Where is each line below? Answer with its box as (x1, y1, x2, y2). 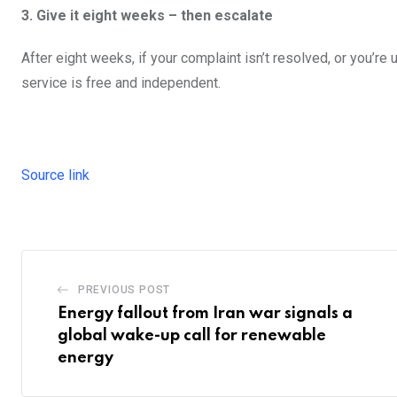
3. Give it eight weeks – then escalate (21, 7, 273, 25)
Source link (21, 167, 90, 184)
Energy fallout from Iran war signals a (58, 306, 353, 323)
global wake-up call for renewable (58, 328, 326, 345)
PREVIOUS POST (77, 284, 171, 297)
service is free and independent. (21, 74, 221, 92)
